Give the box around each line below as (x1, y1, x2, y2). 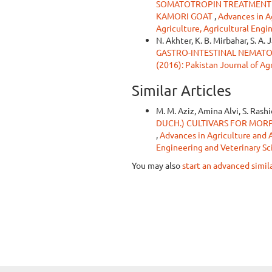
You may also (132, 160, 182, 171)
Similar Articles (132, 81, 231, 99)
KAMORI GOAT (156, 10, 214, 21)
